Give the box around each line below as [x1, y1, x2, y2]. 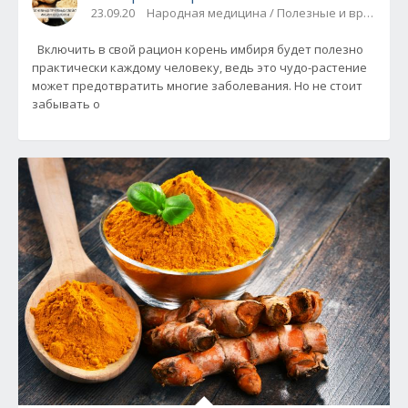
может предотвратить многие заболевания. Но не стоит [32, 77, 362, 95]
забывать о [32, 96, 100, 113]
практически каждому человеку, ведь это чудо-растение [32, 59, 367, 76]
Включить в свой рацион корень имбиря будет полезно [32, 41, 363, 58]
